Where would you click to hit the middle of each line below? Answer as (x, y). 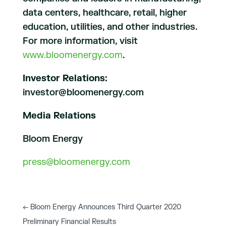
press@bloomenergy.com (76, 162)
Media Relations (59, 116)
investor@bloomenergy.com (83, 93)
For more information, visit (80, 41)
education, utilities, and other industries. (110, 27)
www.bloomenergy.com (72, 55)
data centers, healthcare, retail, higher (104, 13)
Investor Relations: (65, 78)
